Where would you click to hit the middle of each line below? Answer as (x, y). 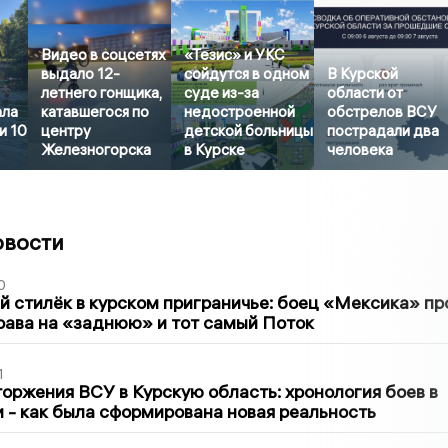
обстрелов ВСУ (382, 112)
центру (66, 131)
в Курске (215, 150)
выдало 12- (81, 74)
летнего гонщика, (102, 93)
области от (365, 93)
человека (360, 150)
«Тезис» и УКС (235, 55)
